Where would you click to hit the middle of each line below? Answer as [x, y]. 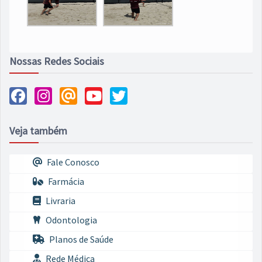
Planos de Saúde [80, 239]
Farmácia [65, 181]
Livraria [60, 201]
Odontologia [70, 220]
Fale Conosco [72, 162]
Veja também [38, 131]
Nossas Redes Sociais [57, 61]
